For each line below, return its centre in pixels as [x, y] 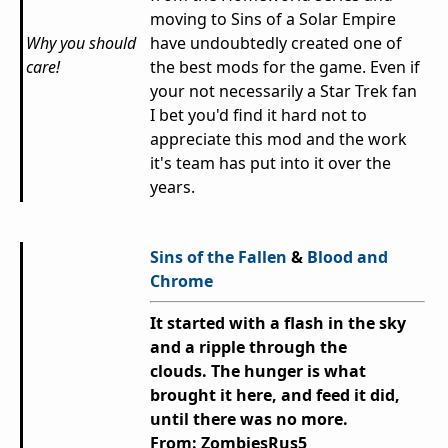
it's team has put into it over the [270, 163]
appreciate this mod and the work [278, 139]
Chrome [181, 281]
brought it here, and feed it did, [275, 395]
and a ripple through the [248, 347]
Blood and [347, 257]
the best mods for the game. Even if [285, 67]
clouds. [180, 371]
